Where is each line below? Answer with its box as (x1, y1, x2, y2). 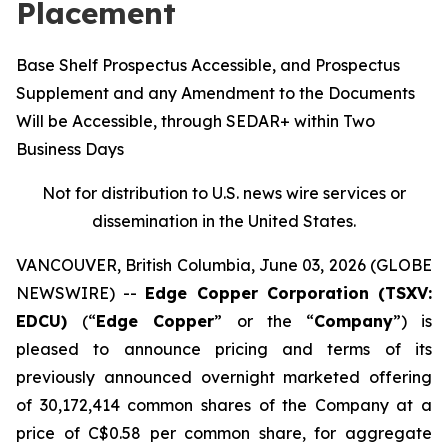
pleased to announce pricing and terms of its (16, 339, 432, 359)
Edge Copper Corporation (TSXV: (145, 283, 433, 303)
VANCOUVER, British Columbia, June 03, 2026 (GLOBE (16, 255, 432, 275)
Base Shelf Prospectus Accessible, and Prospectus (16, 55, 400, 75)
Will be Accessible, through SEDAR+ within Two (16, 111, 375, 131)
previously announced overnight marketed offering (16, 367, 432, 387)
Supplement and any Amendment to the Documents (16, 83, 415, 103)
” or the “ (214, 311, 314, 331)
